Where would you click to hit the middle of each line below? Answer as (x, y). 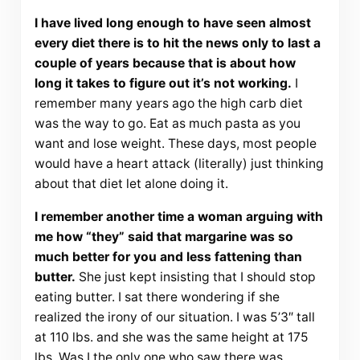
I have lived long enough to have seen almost (172, 23)
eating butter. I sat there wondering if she (157, 297)
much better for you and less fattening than (168, 257)
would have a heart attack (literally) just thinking (179, 164)
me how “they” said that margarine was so (164, 237)
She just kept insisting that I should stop (195, 277)
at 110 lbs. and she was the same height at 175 (171, 337)
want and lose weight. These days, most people (175, 144)
